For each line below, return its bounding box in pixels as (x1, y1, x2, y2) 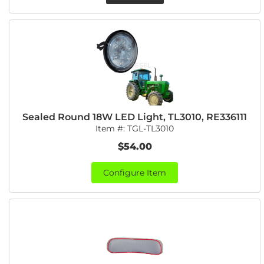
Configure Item (103, 167, 167, 178)
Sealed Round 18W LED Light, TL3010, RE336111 (22, 111, 247, 123)
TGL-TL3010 (127, 123, 174, 134)
